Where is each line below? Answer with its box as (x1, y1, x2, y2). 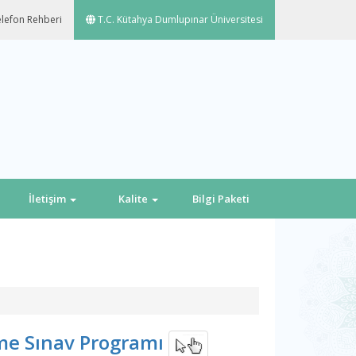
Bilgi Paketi (192, 192, 250, 206)
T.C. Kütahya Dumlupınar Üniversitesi (95, 13, 263, 26)
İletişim (28, 192, 68, 206)
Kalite (118, 192, 150, 206)
